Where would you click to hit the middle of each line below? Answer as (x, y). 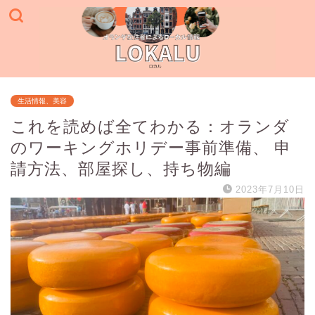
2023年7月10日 (270, 189)
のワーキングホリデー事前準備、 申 (151, 147)
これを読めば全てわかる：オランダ (150, 126)
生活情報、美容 (42, 101)
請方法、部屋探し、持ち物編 (121, 168)
